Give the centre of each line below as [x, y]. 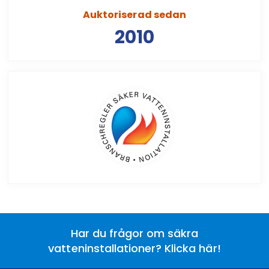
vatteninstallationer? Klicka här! [134, 248]
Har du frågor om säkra [134, 233]
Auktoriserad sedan [134, 14]
